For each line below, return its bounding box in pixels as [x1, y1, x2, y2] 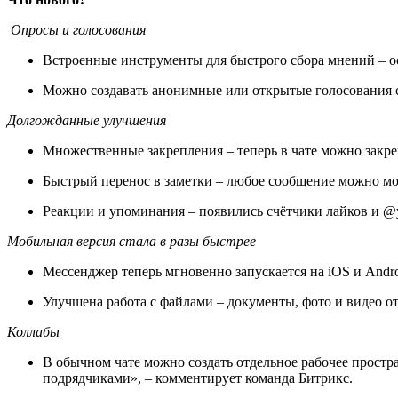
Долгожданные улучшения [7, 112, 166, 128]
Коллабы [7, 323, 63, 339]
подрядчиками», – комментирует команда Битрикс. [43, 370, 353, 386]
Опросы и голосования [7, 21, 146, 37]
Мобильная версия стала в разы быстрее [7, 233, 256, 249]
